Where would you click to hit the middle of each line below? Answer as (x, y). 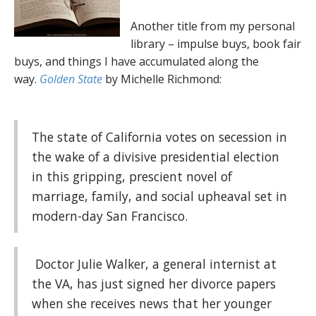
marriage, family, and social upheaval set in (159, 196)
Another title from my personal (213, 26)
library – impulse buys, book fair (216, 44)
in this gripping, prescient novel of (132, 176)
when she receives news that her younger (152, 303)
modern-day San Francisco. (110, 216)
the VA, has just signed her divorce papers (154, 284)
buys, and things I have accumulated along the (136, 61)
